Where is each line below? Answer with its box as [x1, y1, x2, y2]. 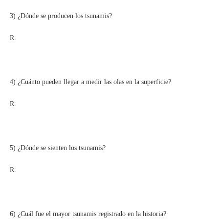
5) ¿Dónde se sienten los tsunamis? [10, 144, 106, 152]
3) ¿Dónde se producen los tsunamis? [10, 12, 112, 20]
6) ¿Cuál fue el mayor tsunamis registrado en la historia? [10, 210, 166, 218]
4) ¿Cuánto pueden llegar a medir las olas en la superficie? [10, 78, 171, 86]
